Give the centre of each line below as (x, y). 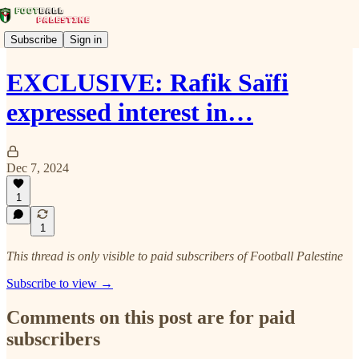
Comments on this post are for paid (151, 317)
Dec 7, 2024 (38, 167)
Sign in (86, 39)
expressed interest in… (130, 113)
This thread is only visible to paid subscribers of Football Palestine (175, 256)
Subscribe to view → (60, 283)
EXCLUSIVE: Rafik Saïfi (147, 83)
